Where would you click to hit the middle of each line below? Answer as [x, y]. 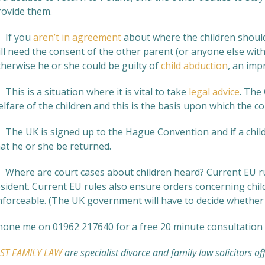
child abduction [194, 66]
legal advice [214, 92]
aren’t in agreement [77, 37]
